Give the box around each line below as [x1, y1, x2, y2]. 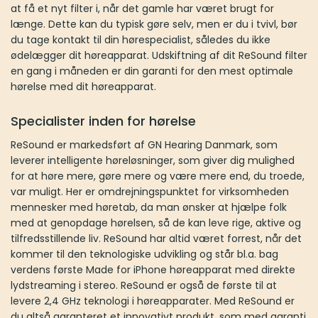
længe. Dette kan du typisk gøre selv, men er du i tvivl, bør [11, 16, 297, 31]
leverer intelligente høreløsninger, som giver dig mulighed [11, 153, 295, 168]
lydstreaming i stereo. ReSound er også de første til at [11, 278, 277, 292]
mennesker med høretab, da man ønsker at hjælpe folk [11, 199, 287, 214]
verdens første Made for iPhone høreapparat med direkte [11, 262, 295, 277]
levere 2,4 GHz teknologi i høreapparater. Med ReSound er [11, 293, 295, 308]
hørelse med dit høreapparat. [11, 79, 156, 94]
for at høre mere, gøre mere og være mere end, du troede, [11, 168, 305, 183]
